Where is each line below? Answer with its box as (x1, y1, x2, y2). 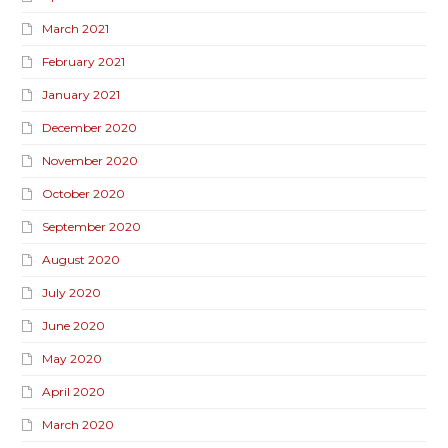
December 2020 (42, 120, 138, 136)
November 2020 (42, 153, 139, 169)
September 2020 (42, 219, 142, 235)
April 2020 (42, 384, 106, 400)
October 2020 (42, 186, 126, 202)
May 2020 (42, 351, 103, 367)
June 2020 (42, 318, 106, 334)
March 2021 (42, 21, 110, 37)
